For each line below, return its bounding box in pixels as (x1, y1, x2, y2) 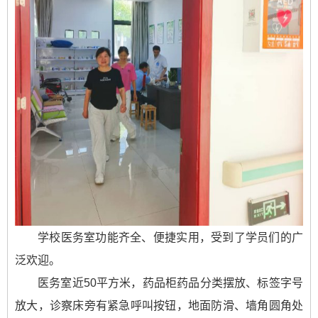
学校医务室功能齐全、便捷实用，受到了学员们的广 (38, 231, 303, 243)
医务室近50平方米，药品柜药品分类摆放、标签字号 (38, 276, 303, 289)
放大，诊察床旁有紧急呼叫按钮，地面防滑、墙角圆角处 (15, 299, 303, 312)
